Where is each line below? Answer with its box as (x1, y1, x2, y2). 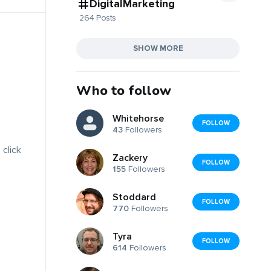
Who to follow (76, 81, 171, 100)
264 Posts (79, 12, 116, 23)
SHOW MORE (132, 43, 183, 53)
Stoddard (113, 191, 156, 204)
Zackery (113, 152, 148, 165)
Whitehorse (113, 113, 164, 125)
